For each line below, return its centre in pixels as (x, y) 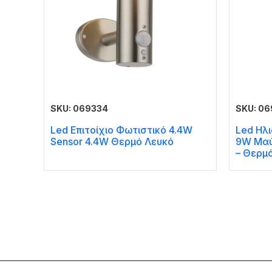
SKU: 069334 (79, 108)
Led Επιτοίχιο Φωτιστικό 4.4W (121, 130)
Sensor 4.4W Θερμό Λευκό (112, 141)
